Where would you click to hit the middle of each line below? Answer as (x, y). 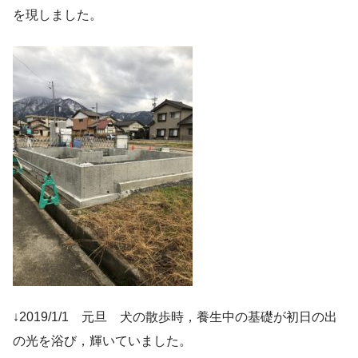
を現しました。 (58, 14)
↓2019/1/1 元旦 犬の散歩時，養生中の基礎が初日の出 (175, 316)
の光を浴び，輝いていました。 (102, 340)
